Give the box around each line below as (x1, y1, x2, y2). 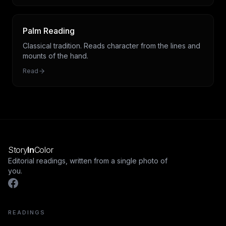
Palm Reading (23, 25, 75, 36)
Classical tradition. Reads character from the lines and (23, 41, 200, 50)
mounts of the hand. (23, 51, 88, 60)
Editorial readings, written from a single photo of (8, 156, 167, 165)
